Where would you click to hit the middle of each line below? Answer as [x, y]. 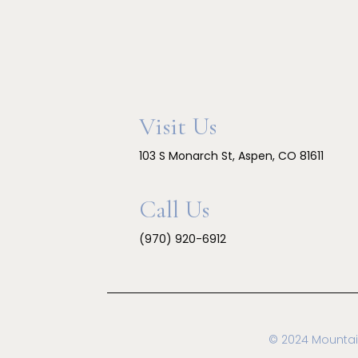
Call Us [175, 209]
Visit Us [178, 126]
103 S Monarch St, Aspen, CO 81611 [232, 155]
